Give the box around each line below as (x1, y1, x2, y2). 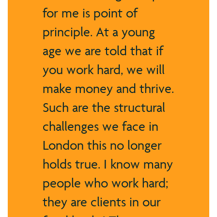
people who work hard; (43, 174, 168, 191)
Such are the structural (43, 99, 165, 115)
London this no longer (43, 137, 162, 153)
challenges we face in (43, 118, 158, 134)
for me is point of (43, 4, 138, 21)
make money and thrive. (43, 80, 174, 96)
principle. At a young (43, 23, 155, 40)
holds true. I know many (43, 155, 173, 172)
